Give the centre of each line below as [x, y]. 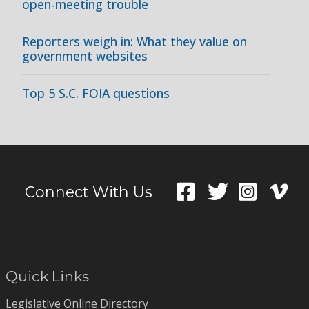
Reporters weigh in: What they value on [134, 41]
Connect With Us [89, 192]
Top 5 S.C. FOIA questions [96, 93]
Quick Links [47, 276]
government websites [85, 56]
